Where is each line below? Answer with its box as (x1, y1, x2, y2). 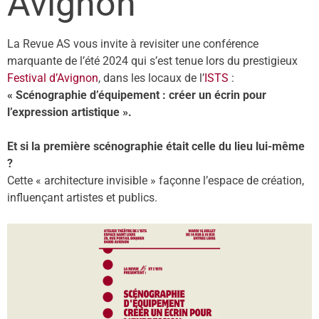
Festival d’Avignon (7, 71, 98, 85)
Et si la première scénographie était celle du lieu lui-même (7, 140, 305, 153)
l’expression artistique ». (7, 105, 132, 119)
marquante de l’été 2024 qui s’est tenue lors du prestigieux (7, 54, 298, 68)
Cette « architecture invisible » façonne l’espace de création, (7, 174, 304, 187)
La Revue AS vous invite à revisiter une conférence (7, 37, 258, 51)
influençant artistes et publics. (7, 191, 157, 204)
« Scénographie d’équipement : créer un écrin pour (7, 88, 266, 102)
